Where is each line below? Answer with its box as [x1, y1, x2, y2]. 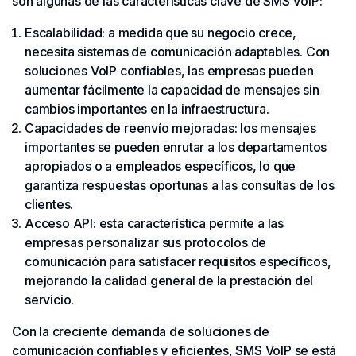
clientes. [25, 196, 74, 213]
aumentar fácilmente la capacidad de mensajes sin [25, 82, 319, 99]
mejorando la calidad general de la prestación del [25, 273, 314, 289]
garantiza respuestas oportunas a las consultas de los [25, 177, 335, 194]
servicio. [25, 292, 75, 308]
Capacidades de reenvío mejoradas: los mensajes [25, 120, 316, 137]
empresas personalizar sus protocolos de [25, 234, 267, 251]
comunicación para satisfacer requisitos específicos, [25, 253, 331, 270]
